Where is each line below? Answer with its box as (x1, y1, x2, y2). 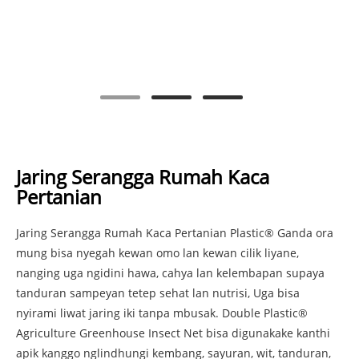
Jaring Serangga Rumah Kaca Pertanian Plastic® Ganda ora (16, 225, 333, 241)
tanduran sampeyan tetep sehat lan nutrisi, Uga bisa (16, 285, 300, 301)
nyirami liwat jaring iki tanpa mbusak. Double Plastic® (16, 305, 308, 321)
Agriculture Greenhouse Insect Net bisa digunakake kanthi (16, 325, 330, 341)
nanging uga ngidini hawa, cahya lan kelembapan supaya (16, 265, 325, 281)
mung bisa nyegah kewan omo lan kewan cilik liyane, (16, 245, 299, 261)
